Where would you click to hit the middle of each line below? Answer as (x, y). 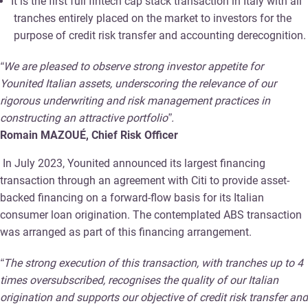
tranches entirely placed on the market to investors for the (153, 18)
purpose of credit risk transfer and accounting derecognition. (160, 35)
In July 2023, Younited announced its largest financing (134, 163)
